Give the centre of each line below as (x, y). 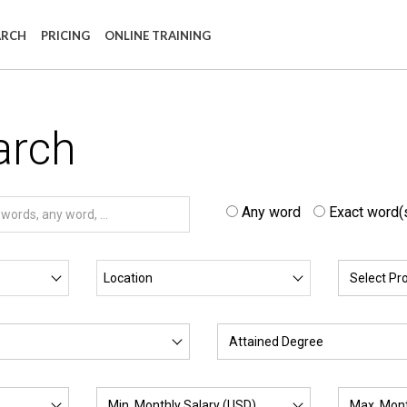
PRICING (65, 35)
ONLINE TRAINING (157, 35)
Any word (271, 212)
